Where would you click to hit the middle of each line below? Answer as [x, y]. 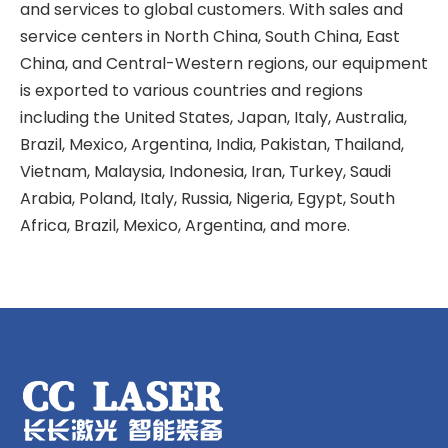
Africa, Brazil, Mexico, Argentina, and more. [185, 225]
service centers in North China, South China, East [210, 36]
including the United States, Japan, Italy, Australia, [213, 117]
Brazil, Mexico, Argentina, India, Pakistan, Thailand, [212, 144]
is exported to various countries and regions [191, 90]
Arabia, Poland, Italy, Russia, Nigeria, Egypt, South [207, 198]
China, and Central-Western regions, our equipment [224, 63]
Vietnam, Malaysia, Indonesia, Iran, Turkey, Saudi [205, 171]
